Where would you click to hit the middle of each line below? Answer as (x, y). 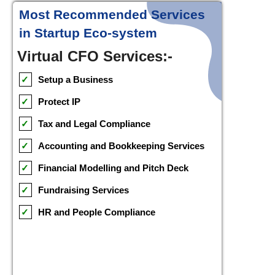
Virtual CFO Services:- (95, 56)
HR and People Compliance (97, 212)
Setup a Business (76, 79)
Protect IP (59, 101)
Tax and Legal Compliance (94, 123)
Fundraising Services (83, 190)
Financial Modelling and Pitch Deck (113, 168)
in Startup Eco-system (88, 33)
